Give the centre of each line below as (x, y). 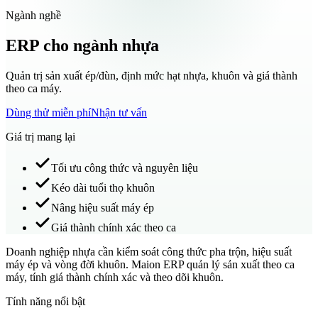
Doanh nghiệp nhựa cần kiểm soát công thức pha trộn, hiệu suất (149, 251)
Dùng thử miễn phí (48, 112)
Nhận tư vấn (119, 112)
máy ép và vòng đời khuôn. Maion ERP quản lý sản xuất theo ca (150, 264)
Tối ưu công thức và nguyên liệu (125, 168)
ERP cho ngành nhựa (82, 45)
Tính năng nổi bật (45, 301)
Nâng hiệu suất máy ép (103, 207)
